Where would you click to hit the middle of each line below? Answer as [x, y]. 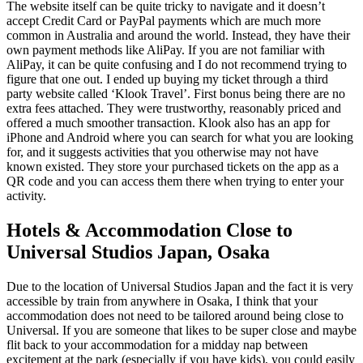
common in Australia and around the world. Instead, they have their [178, 36]
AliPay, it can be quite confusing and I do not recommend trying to [177, 65]
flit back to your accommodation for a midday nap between [157, 344]
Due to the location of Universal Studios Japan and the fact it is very [180, 286]
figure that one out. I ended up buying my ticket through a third [167, 79]
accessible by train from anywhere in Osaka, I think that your [162, 301]
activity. [26, 196]
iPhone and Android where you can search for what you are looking [180, 138]
